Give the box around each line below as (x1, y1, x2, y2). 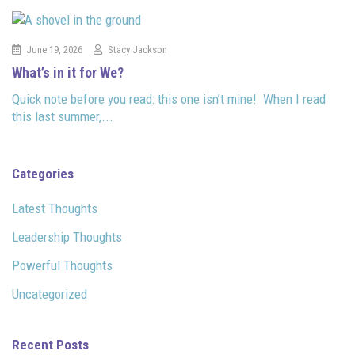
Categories (12, 166, 74, 181)
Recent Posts (12, 337, 89, 353)
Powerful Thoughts (12, 258, 113, 273)
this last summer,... (12, 109, 113, 124)
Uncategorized (12, 286, 87, 302)
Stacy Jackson (108, 44, 167, 55)
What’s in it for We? (12, 64, 124, 81)
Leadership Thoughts (12, 229, 122, 245)
